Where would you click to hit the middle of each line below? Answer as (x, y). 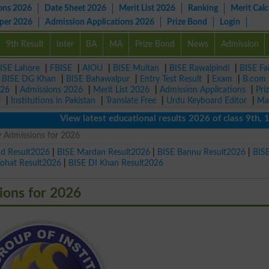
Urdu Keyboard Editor (207, 101)
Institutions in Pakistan (53, 101)
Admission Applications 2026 (100, 22)
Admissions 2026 (51, 90)
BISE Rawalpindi (199, 68)
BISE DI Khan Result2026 (116, 163)
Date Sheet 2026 (75, 8)
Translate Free (131, 101)
